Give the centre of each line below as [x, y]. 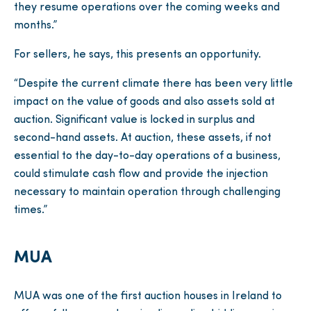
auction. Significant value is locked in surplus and [134, 120]
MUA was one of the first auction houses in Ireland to [148, 297]
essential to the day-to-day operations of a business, [147, 157]
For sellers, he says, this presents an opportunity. [137, 55]
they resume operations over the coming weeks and [147, 8]
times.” [31, 211]
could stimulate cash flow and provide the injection [141, 175]
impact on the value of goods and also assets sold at [144, 102]
